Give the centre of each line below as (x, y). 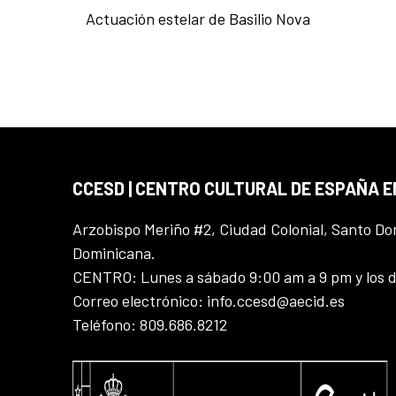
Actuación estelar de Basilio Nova (198, 18)
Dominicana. (114, 252)
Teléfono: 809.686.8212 (150, 324)
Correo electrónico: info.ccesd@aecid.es (209, 300)
